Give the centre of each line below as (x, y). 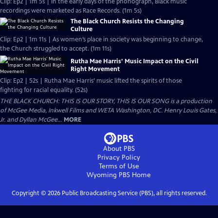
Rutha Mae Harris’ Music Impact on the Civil (135, 61)
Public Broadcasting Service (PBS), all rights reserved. (133, 193)
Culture (82, 29)
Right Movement (95, 69)
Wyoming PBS (108, 175)
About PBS (119, 149)
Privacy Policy (119, 157)
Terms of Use (119, 166)
